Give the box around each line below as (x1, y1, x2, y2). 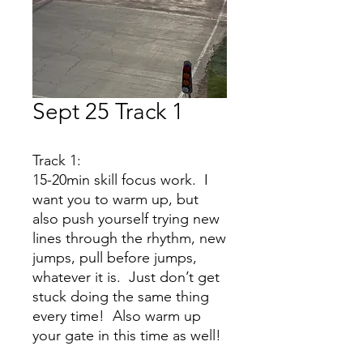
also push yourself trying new (32, 210, 220, 228)
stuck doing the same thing (32, 288, 209, 305)
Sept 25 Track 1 (32, 98, 184, 125)
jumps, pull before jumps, (32, 249, 197, 267)
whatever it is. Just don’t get (32, 268, 220, 286)
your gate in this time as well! (32, 327, 221, 344)
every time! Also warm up (32, 307, 201, 325)
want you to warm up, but (32, 190, 199, 208)
